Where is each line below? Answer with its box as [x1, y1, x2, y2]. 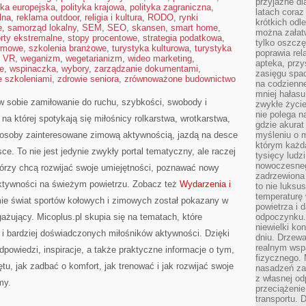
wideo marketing [128, 53, 192, 64]
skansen [132, 23, 165, 33]
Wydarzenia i [180, 179, 231, 189]
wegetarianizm [66, 53, 122, 64]
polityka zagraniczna [130, 2, 211, 12]
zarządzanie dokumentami [94, 64, 198, 74]
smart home [171, 23, 218, 33]
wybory [61, 64, 89, 74]
